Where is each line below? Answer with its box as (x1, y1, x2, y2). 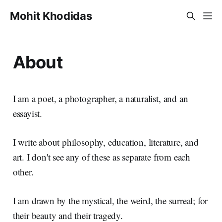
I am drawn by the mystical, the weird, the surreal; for (12, 194, 208, 207)
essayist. (12, 107, 42, 119)
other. (12, 165, 34, 178)
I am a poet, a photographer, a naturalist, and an (12, 92, 188, 105)
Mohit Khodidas (10, 9, 92, 22)
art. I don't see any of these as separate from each (12, 150, 191, 163)
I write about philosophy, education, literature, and (12, 135, 199, 148)
